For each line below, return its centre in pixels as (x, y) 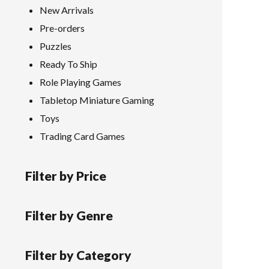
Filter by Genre (69, 215)
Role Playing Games (80, 82)
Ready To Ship (68, 64)
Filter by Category (78, 255)
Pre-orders (62, 28)
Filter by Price (66, 176)
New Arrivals (67, 10)
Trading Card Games (82, 136)
